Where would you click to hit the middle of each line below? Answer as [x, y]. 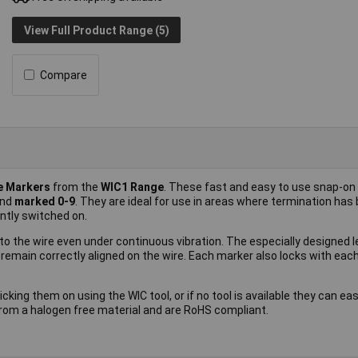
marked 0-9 [45, 202]
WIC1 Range [132, 187]
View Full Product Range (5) [96, 30]
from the [77, 187]
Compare [64, 75]
